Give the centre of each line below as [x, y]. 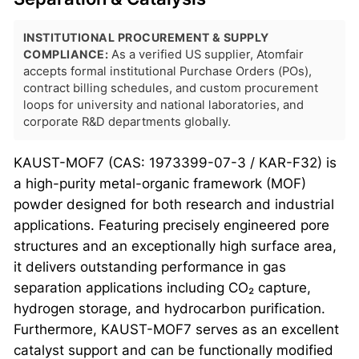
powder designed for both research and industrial [173, 204]
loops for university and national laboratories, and [163, 105]
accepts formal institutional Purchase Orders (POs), [167, 71]
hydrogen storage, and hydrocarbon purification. [169, 308]
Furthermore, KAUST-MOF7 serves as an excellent [176, 329]
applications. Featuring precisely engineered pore [171, 225]
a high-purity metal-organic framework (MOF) [159, 183]
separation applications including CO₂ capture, [162, 287]
